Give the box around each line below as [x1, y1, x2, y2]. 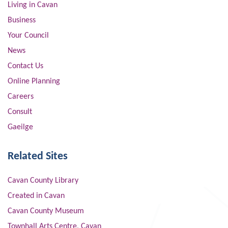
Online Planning [8, 77, 60, 85]
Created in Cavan [8, 192, 65, 200]
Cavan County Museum [8, 207, 84, 215]
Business [8, 16, 36, 24]
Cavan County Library [8, 177, 78, 185]
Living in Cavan [8, 1, 58, 9]
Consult [8, 108, 32, 116]
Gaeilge [8, 123, 33, 131]
